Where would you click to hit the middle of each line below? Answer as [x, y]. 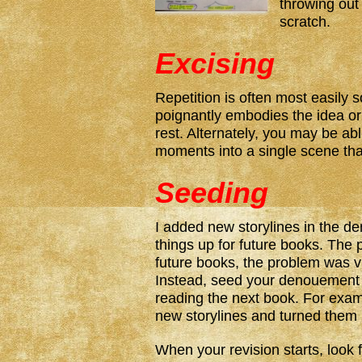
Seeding [212, 193]
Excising [215, 63]
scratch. [305, 22]
